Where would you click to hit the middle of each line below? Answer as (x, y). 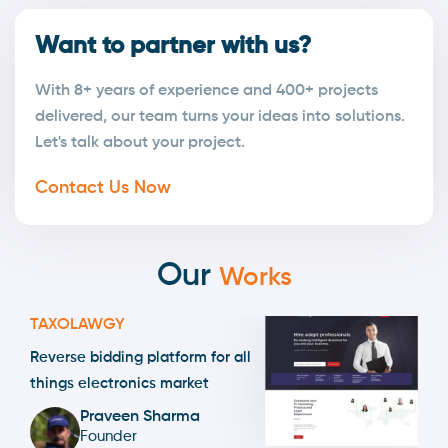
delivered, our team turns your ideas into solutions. (220, 116)
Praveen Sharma (140, 416)
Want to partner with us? (173, 45)
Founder (108, 436)
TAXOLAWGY (77, 324)
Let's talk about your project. (140, 142)
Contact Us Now (103, 187)
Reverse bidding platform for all (140, 357)
